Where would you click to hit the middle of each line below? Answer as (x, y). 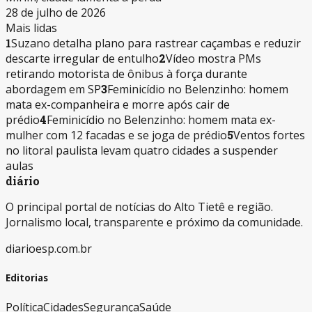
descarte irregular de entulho (82, 58)
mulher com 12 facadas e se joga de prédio (116, 135)
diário (23, 180)
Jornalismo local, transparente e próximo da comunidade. (154, 222)
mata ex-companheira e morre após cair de (118, 104)
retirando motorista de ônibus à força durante (126, 73)
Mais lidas (31, 28)
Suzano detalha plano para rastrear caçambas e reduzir (156, 43)
